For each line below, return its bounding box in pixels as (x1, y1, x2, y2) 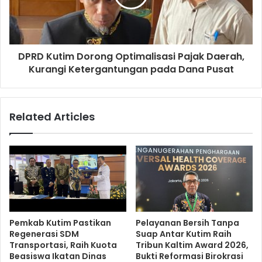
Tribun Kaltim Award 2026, (136, 239, 249, 251)
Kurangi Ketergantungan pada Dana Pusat (28, 63, 234, 77)
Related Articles (9, 109, 95, 125)
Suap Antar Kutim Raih (136, 228, 232, 240)
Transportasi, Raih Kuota (9, 239, 117, 251)
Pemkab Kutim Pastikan (9, 217, 111, 229)
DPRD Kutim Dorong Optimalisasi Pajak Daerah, (18, 50, 244, 64)
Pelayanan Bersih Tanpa (136, 217, 239, 229)
